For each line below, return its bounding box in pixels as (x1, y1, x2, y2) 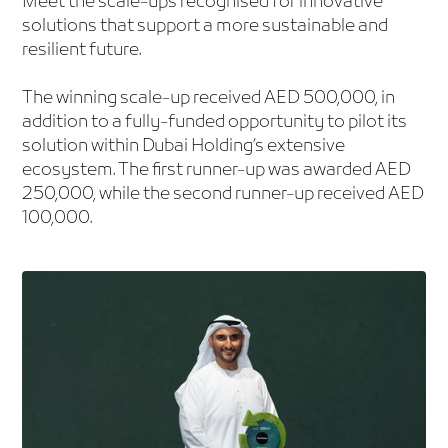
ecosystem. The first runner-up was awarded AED (22, 159, 412, 183)
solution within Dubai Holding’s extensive (22, 135, 346, 159)
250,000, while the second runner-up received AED (22, 183, 425, 207)
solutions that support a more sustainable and (22, 15, 389, 39)
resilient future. (22, 39, 142, 63)
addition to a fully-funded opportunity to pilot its (22, 111, 408, 135)
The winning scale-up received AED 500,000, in (22, 87, 396, 111)
